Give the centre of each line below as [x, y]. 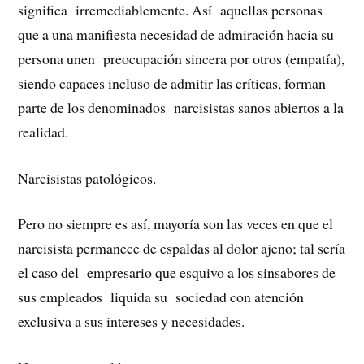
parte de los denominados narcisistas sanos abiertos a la [181, 107]
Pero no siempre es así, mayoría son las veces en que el [176, 224]
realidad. [43, 131]
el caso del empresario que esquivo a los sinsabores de [177, 273]
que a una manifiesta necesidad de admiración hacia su [176, 34]
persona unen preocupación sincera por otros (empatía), [182, 58]
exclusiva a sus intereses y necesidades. [132, 321]
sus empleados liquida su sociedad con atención [161, 297]
